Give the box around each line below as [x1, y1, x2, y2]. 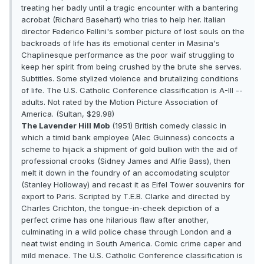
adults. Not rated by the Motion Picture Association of [21, 97, 218, 107]
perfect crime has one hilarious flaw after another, [21, 215, 209, 225]
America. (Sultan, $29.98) [21, 109, 114, 119]
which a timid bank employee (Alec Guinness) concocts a [21, 133, 235, 143]
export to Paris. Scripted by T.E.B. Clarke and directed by [21, 192, 230, 202]
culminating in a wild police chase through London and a [21, 227, 232, 237]
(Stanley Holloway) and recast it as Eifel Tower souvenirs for [21, 180, 245, 190]
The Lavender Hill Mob [21, 121, 110, 131]
